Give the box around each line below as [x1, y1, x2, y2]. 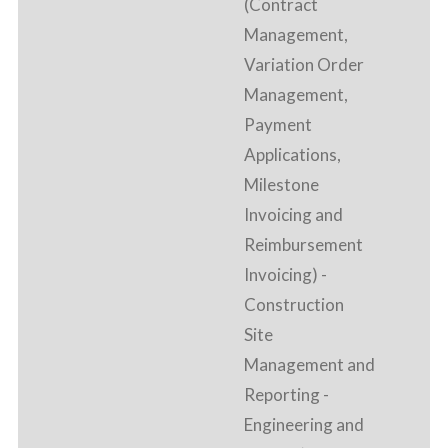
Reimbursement [244, 234, 363, 256]
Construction [244, 294, 344, 316]
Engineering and [244, 414, 364, 436]
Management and [244, 354, 375, 376]
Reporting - [244, 384, 329, 406]
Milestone [244, 174, 319, 196]
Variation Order [244, 54, 364, 76]
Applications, [244, 144, 341, 166]
